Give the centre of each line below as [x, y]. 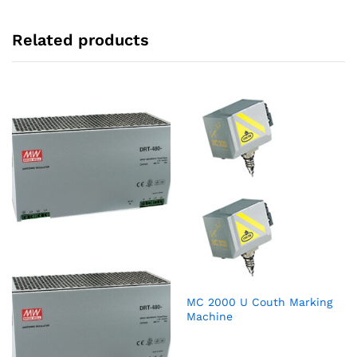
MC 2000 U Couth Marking [259, 302]
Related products [80, 39]
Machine [210, 316]
